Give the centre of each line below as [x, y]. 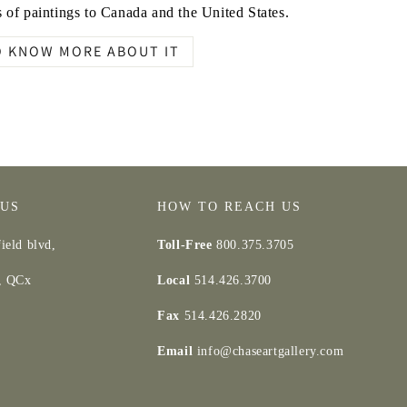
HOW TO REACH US [230, 207]
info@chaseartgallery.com [270, 352]
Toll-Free [187, 245]
